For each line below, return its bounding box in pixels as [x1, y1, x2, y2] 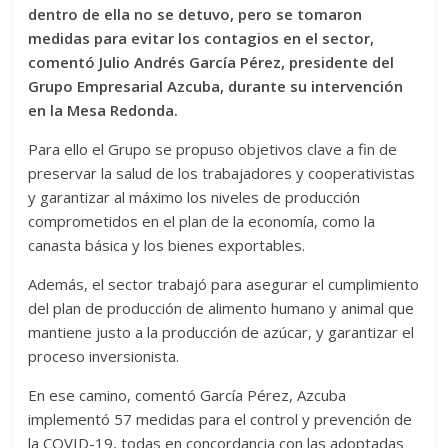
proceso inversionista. [28, 346, 180, 366]
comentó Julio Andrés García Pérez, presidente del [28, 52, 395, 72]
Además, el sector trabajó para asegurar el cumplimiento [28, 274, 420, 294]
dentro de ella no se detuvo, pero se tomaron [28, 4, 363, 24]
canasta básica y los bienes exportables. [28, 235, 306, 255]
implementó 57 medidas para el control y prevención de [28, 409, 413, 429]
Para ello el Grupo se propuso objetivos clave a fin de [28, 139, 398, 159]
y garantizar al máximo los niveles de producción [28, 187, 361, 207]
